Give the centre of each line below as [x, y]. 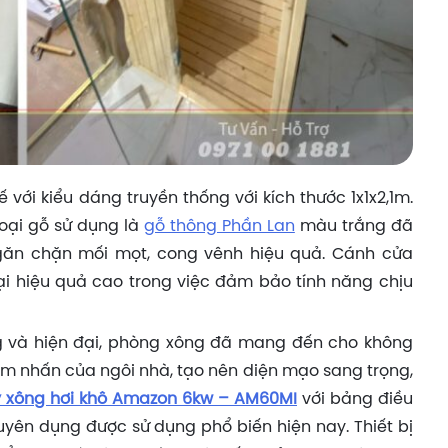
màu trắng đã [353, 226]
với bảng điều [355, 399]
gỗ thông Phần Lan [219, 226]
